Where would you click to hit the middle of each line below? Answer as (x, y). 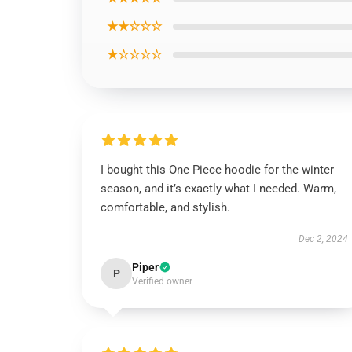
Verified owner (162, 281)
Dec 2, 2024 (323, 239)
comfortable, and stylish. (165, 207)
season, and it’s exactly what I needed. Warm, (218, 189)
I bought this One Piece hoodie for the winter (217, 170)
